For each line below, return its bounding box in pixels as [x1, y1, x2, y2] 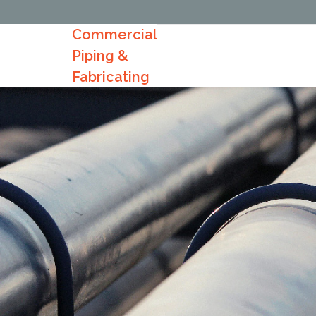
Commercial [72, 26, 157, 43]
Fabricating [72, 68, 150, 85]
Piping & [72, 47, 128, 64]
